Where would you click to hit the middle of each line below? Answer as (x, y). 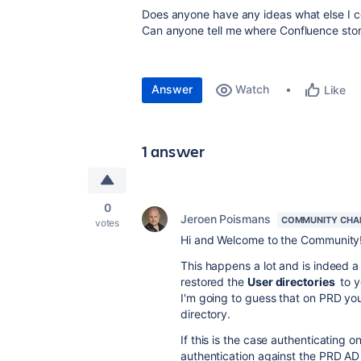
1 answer (174, 151)
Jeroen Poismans (226, 219)
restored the (214, 282)
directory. (206, 314)
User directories (292, 282)
